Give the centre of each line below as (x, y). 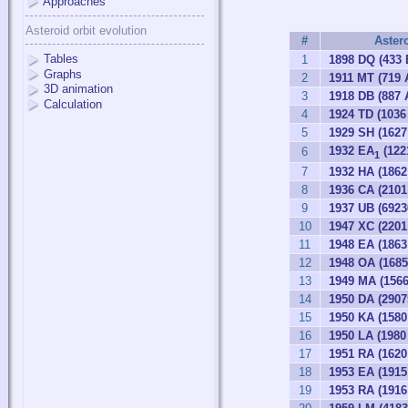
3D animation (78, 89)
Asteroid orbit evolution (86, 31)
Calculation (73, 104)
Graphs (63, 74)
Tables (61, 59)
